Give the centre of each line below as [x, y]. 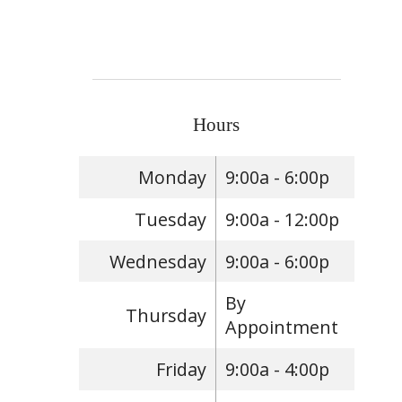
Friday [182, 370]
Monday [173, 177]
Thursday [166, 315]
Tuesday [171, 219]
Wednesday [158, 261]
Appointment [282, 328]
